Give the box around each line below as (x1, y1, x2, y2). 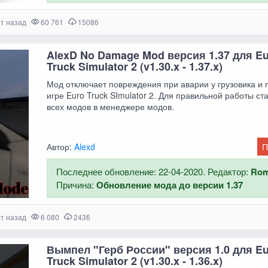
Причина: (56, 178, 97, 191)
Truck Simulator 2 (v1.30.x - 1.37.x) (47, 58, 223, 74)
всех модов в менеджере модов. (47, 100, 175, 112)
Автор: (47, 140, 75, 153)
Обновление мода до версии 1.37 (96, 178, 243, 191)
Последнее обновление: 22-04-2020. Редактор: (56, 165, 251, 178)
